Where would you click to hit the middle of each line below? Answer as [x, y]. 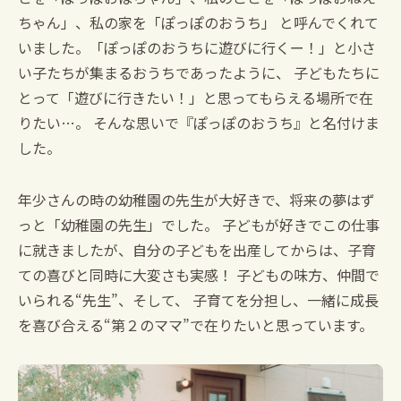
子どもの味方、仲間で [306, 275]
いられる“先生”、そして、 [103, 300]
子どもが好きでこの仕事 [299, 225]
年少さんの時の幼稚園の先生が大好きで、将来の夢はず [196, 200]
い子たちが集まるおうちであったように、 [154, 73]
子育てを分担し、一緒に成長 [284, 300]
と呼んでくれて [327, 23]
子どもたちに [335, 73]
